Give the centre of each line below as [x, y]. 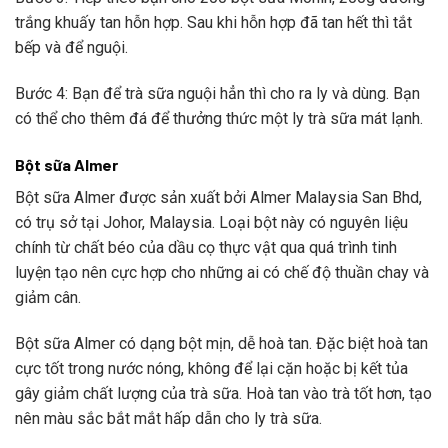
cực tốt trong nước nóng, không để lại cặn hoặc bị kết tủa [211, 368]
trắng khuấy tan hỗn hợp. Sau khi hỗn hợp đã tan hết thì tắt [213, 23]
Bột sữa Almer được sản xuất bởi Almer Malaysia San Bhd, [218, 197]
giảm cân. [48, 297]
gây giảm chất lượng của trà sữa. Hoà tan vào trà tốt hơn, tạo [223, 393]
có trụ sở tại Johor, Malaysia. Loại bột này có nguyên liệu [211, 222]
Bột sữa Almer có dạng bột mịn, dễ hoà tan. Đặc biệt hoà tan [221, 343]
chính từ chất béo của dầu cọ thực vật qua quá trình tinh [206, 247]
